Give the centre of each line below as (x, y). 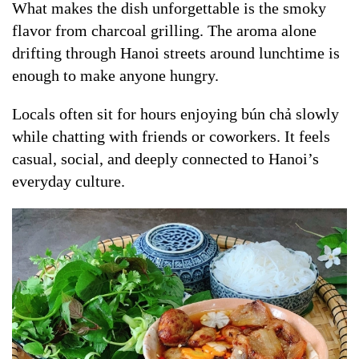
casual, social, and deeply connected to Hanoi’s (165, 159)
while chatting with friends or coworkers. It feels (171, 137)
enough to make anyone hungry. (115, 76)
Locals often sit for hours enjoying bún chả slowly (175, 114)
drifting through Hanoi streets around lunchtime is (176, 53)
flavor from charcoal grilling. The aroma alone (164, 31)
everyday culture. (69, 182)
